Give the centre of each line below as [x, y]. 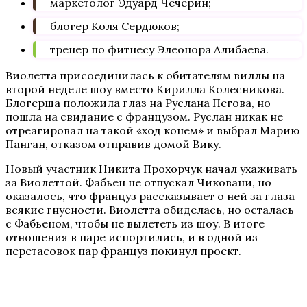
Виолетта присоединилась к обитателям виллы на [145, 75]
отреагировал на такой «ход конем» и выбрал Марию [152, 130]
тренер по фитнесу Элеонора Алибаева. [159, 49]
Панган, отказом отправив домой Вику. [113, 144]
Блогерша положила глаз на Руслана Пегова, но [138, 102]
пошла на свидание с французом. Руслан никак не [144, 116]
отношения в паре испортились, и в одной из [132, 237]
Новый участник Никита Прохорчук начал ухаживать [151, 168]
